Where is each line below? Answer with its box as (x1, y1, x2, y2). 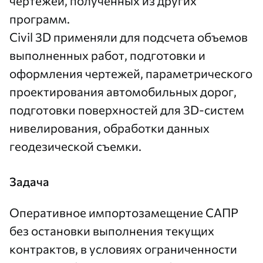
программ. (9, 11, 70, 26)
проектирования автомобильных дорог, (9, 84, 237, 99)
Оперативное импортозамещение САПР (9, 205, 238, 220)
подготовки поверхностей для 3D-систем (9, 102, 244, 117)
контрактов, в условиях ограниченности (9, 241, 237, 256)
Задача (9, 174, 49, 188)
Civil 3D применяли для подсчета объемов (9, 29, 248, 44)
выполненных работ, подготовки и (9, 48, 205, 62)
